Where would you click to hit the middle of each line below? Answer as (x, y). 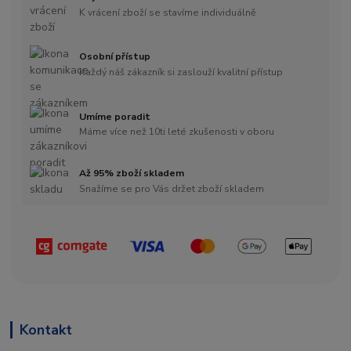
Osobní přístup (115, 57)
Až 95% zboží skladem (132, 173)
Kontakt (45, 330)
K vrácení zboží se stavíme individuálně (168, 12)
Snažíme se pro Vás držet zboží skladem (172, 188)
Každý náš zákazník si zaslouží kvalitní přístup (181, 72)
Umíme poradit (115, 116)
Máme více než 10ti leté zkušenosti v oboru (177, 132)
